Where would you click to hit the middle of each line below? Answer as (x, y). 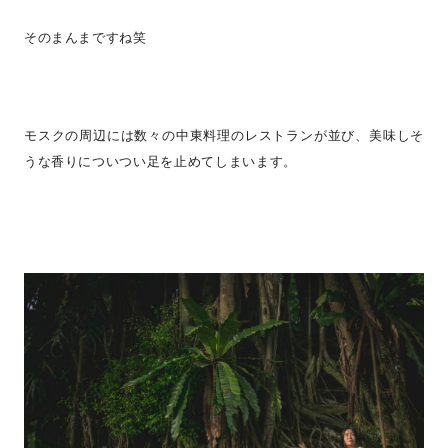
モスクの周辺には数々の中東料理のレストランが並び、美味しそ (224, 135)
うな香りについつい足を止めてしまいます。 (160, 161)
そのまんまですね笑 (85, 37)
